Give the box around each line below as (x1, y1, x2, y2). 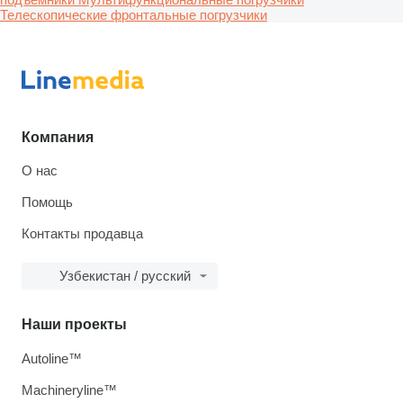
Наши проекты (22, 317, 127, 333)
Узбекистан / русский (59, 268, 191, 284)
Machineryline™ (22, 382, 117, 399)
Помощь (22, 194, 73, 210)
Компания (22, 130, 94, 146)
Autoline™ (22, 351, 82, 367)
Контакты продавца (22, 226, 143, 242)
